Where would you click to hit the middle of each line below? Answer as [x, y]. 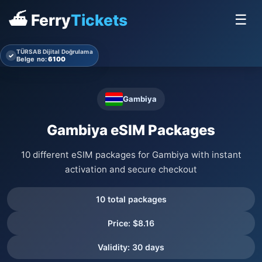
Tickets [99, 20]
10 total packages [131, 199]
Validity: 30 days [131, 247]
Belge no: [32, 59]
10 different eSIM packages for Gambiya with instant [131, 154]
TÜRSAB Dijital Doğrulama [55, 51]
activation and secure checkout [131, 169]
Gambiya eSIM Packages [131, 130]
